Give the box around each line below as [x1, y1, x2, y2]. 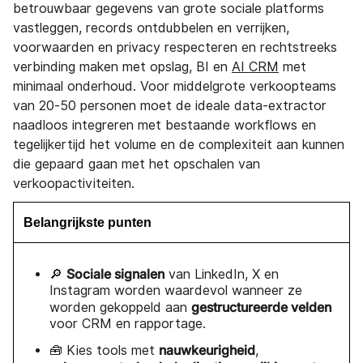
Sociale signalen [66, 265, 164, 282]
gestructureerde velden [191, 298, 331, 315]
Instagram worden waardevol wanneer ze [49, 282, 302, 298]
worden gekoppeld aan [49, 299, 191, 315]
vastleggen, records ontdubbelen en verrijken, [13, 19, 289, 36]
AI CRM [232, 58, 279, 75]
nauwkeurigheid [159, 341, 255, 358]
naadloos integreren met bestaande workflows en [13, 117, 316, 133]
